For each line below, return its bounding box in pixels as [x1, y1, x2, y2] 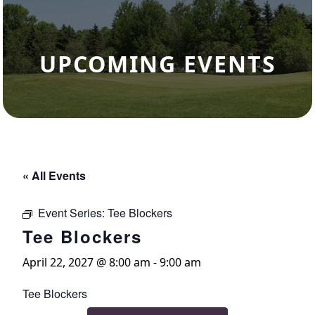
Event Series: [38, 205, 108, 221]
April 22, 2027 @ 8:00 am [22, 255, 150, 270]
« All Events [22, 167, 86, 184]
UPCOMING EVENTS [39, 49, 276, 79]
